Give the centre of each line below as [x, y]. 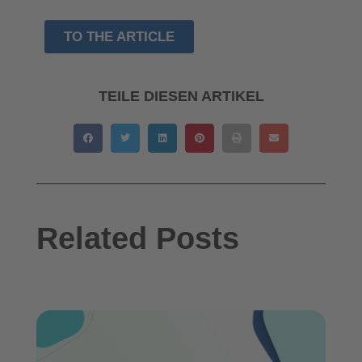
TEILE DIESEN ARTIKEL [181, 96]
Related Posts [138, 238]
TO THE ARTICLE [119, 36]
